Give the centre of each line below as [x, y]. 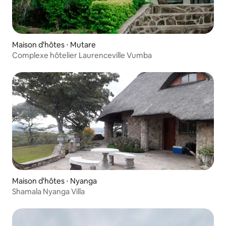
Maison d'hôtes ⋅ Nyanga [54, 181]
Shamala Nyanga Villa [48, 192]
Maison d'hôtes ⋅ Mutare [54, 45]
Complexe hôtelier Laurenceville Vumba [82, 55]
